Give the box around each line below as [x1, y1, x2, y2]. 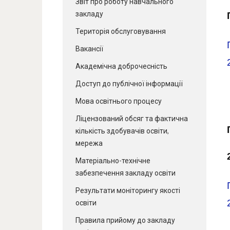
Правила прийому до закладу [75, 216, 175, 224]
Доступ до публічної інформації [75, 79, 183, 88]
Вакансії [75, 44, 103, 53]
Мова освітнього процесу [75, 97, 162, 105]
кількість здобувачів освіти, [75, 126, 169, 135]
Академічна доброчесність [75, 62, 167, 70]
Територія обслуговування [75, 27, 166, 35]
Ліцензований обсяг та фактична [75, 114, 188, 123]
